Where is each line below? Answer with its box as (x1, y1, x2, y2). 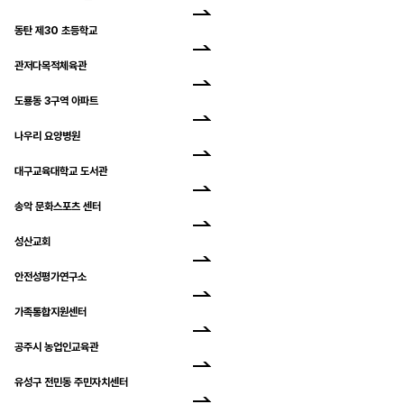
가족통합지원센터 (14, 305, 87, 318)
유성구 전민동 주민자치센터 (14, 375, 128, 389)
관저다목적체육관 (14, 59, 87, 72)
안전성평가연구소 (14, 270, 87, 283)
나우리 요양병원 (14, 129, 80, 142)
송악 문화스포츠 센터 (14, 199, 101, 213)
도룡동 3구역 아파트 (14, 94, 98, 107)
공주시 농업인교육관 (14, 340, 98, 353)
